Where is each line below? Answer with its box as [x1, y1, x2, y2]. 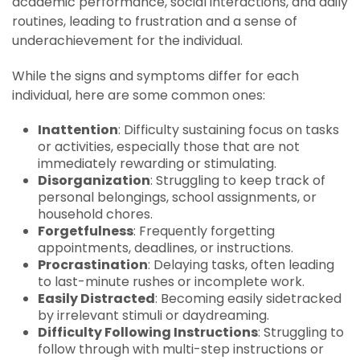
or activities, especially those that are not [38, 137, 300, 156]
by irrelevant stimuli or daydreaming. [38, 306, 269, 325]
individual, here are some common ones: [12, 86, 265, 104]
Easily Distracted [38, 289, 155, 308]
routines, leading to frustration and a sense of [12, 12, 297, 31]
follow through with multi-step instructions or [38, 340, 324, 358]
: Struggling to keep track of [150, 171, 325, 190]
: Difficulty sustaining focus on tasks [118, 121, 339, 139]
